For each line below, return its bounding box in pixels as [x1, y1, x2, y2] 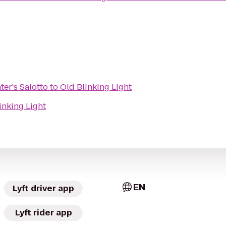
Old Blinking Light [60, 81, 132, 93]
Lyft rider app [15, 207, 72, 218]
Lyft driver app [13, 183, 74, 194]
